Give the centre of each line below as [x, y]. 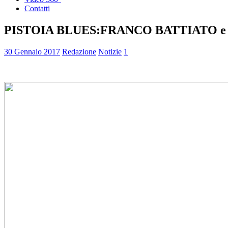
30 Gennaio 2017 [32, 51]
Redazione [79, 51]
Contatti [37, 8]
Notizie [110, 51]
